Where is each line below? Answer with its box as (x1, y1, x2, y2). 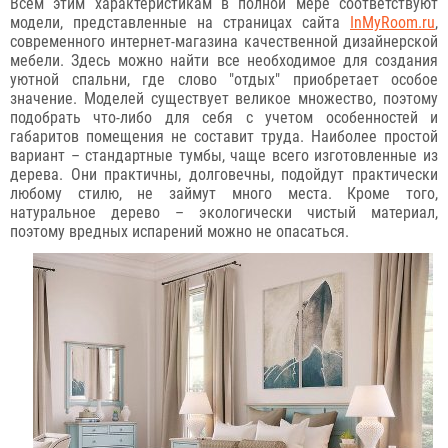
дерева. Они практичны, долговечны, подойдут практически (10, 165, 438, 184)
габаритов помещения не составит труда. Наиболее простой (10, 127, 438, 146)
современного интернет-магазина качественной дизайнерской (10, 32, 438, 51)
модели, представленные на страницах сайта (10, 13, 350, 32)
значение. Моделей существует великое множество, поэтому (10, 89, 438, 108)
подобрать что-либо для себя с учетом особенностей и (10, 108, 438, 127)
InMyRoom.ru (350, 13, 435, 32)
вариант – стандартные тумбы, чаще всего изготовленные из (10, 146, 438, 165)
